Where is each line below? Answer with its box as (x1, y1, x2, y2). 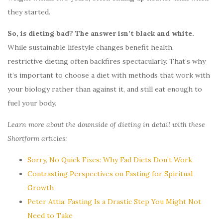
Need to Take (27, 211, 73, 220)
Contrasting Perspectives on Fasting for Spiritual (27, 169, 193, 178)
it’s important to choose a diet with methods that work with (7, 70, 210, 80)
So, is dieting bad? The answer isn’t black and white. (7, 28, 194, 38)
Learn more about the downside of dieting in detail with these (7, 119, 205, 129)
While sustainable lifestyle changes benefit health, (7, 42, 174, 52)
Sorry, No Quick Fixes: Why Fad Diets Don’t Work (27, 155, 192, 164)
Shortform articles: (7, 133, 67, 143)
